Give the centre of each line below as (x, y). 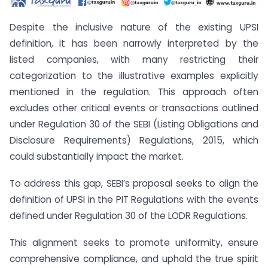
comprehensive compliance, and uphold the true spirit (134, 258)
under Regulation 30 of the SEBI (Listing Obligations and (134, 124)
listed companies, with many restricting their (134, 60)
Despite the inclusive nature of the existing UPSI (134, 28)
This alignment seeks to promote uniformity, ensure (134, 242)
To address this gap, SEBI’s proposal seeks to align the (134, 184)
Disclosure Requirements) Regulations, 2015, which (134, 141)
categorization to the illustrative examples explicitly (134, 76)
